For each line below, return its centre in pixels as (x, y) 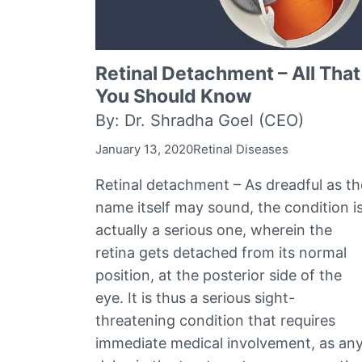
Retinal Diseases (241, 149)
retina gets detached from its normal (221, 252)
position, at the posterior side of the (219, 275)
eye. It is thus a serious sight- (195, 297)
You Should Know (174, 96)
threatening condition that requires (215, 320)
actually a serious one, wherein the (214, 229)
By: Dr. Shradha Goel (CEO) (200, 120)
